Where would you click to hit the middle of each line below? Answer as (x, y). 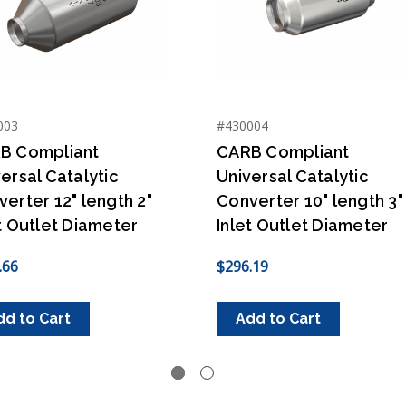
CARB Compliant (283, 151)
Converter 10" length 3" (310, 200)
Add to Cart (278, 318)
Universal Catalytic (292, 176)
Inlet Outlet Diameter (303, 225)
